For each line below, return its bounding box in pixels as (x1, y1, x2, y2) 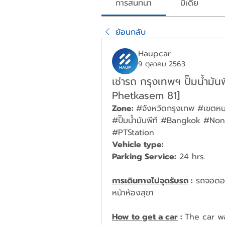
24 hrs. (176, 151, 205, 163)
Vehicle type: (112, 139, 166, 151)
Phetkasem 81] (112, 88, 180, 103)
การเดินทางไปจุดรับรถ (112, 175, 188, 187)
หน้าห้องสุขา (112, 187, 154, 199)
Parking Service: (112, 151, 176, 163)
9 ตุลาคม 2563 (138, 59, 185, 69)
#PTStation (112, 127, 154, 139)
